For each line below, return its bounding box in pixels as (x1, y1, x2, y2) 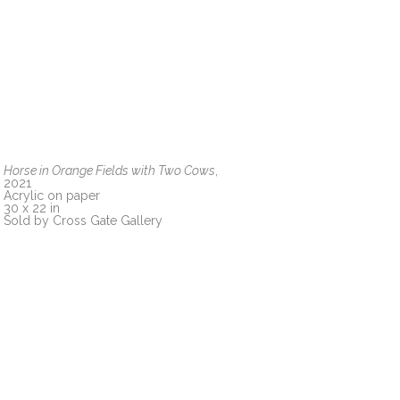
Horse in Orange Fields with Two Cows (4, 162, 215, 178)
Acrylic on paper (4, 187, 100, 203)
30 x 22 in (4, 200, 60, 215)
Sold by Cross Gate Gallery (4, 212, 162, 228)
